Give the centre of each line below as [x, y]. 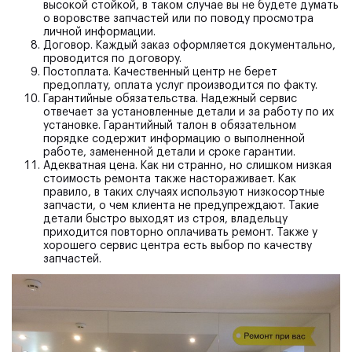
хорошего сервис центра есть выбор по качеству [178, 246]
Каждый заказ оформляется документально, [214, 45]
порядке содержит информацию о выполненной [174, 139]
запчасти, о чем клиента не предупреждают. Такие [181, 205]
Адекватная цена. [90, 165]
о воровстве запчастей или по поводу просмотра [178, 18]
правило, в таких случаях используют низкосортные [184, 192]
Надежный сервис [247, 99]
